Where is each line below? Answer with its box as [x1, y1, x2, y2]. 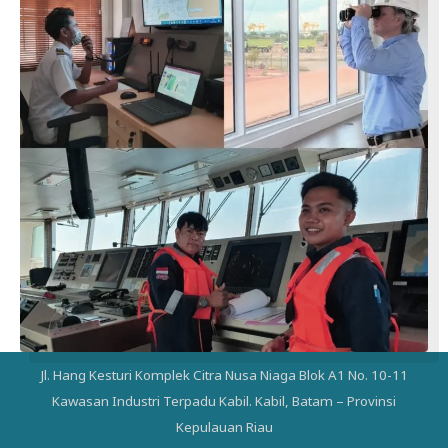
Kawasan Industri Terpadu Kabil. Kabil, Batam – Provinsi [52, 391, 396, 410]
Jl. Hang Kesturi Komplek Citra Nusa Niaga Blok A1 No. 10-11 [40, 365, 408, 384]
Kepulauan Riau [175, 417, 273, 436]
